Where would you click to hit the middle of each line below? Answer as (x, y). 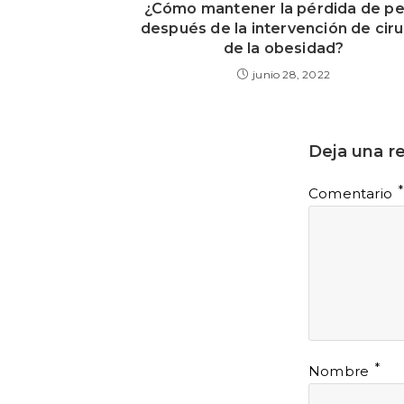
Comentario (353, 193)
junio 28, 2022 (291, 74)
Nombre (341, 371)
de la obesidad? (284, 48)
